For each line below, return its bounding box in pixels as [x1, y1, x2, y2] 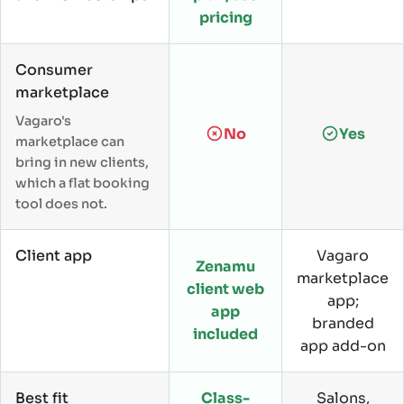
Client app [15, 245, 92, 265]
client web [187, 279, 264, 298]
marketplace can [15, 133, 124, 150]
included [193, 324, 258, 344]
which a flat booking [15, 174, 150, 191]
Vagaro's [15, 112, 71, 129]
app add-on [299, 335, 386, 355]
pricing [198, 7, 252, 27]
